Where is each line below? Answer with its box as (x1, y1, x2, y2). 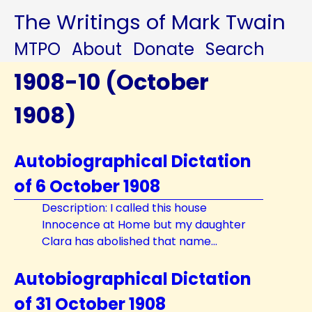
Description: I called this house (42, 200, 207, 216)
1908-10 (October (14, 66, 209, 97)
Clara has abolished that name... (42, 233, 217, 249)
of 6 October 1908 (14, 175, 160, 198)
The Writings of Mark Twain (14, 8, 286, 36)
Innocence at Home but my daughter (42, 217, 246, 233)
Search (205, 38, 265, 61)
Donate (133, 38, 194, 61)
